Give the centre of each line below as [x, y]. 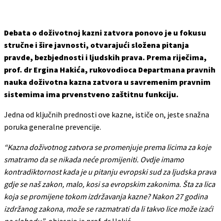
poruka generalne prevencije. [53, 127]
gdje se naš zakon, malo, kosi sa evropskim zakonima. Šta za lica [110, 184]
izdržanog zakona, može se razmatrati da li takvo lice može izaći [109, 208]
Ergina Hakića [59, 69]
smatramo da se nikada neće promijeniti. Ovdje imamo [94, 159]
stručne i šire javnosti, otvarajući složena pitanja [96, 45]
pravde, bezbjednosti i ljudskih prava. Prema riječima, [105, 57]
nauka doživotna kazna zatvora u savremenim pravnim [107, 82]
